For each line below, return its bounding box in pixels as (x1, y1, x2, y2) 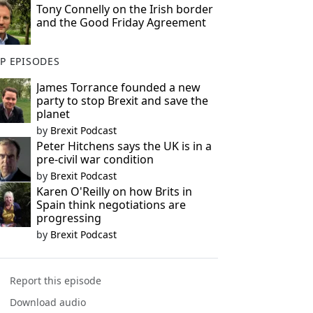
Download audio (10, 296, 87, 310)
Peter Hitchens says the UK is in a (36, 138, 212, 154)
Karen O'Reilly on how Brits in (36, 184, 192, 199)
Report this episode (10, 274, 102, 288)
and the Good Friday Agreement (36, 15, 206, 30)
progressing (36, 210, 101, 226)
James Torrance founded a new (36, 80, 201, 95)
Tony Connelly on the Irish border (36, 1, 213, 17)
